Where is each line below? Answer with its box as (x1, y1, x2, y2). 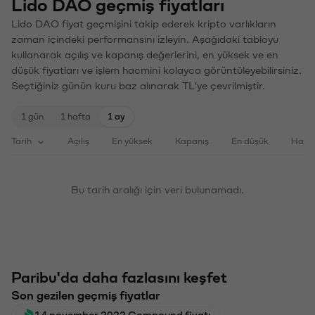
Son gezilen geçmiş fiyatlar (11, 288, 160, 300)
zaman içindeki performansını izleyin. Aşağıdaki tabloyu (11, 33, 278, 44)
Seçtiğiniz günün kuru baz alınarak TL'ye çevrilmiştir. (11, 79, 265, 90)
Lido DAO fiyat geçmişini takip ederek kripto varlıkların (11, 18, 276, 28)
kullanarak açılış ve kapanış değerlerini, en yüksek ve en (11, 49, 278, 59)
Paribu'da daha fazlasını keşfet (11, 269, 227, 284)
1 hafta (60, 111, 91, 120)
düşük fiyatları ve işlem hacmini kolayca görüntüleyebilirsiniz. (11, 64, 302, 75)
